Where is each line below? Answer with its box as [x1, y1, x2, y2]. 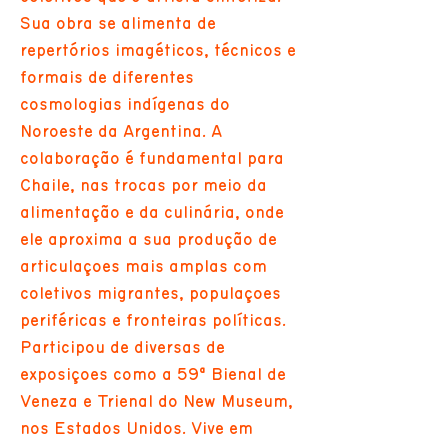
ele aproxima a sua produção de [20, 231, 277, 248]
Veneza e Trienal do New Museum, [20, 393, 293, 410]
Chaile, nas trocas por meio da [20, 177, 267, 194]
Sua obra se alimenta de [20, 15, 216, 32]
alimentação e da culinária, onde [20, 204, 284, 221]
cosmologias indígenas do [20, 96, 230, 113]
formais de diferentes [20, 69, 194, 86]
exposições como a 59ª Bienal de [20, 366, 286, 383]
